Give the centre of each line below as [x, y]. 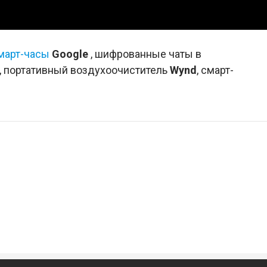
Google [70, 54]
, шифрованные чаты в [145, 54]
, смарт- [215, 70]
